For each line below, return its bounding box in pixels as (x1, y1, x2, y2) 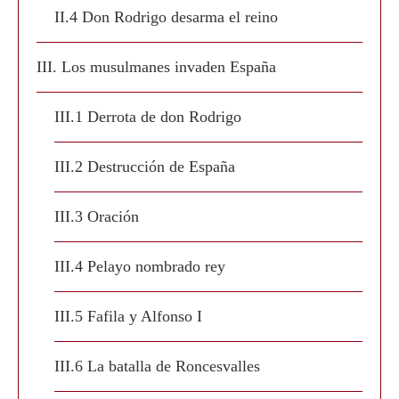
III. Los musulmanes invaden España (37, 58, 276, 76)
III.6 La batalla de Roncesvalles (54, 357, 260, 375)
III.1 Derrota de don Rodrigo (54, 108, 241, 126)
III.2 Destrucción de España (54, 158, 235, 175)
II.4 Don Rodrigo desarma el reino (54, 8, 278, 26)
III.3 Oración (54, 208, 139, 225)
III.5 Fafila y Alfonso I (54, 307, 202, 325)
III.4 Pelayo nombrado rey (54, 257, 225, 275)
